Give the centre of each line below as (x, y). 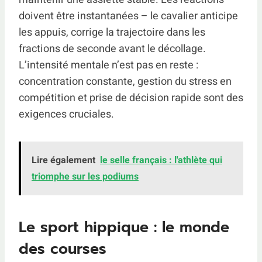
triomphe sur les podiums (85, 176)
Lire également (63, 160)
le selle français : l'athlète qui (161, 160)
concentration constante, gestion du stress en (125, 81)
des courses (63, 249)
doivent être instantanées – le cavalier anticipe (128, 16)
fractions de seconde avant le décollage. (112, 49)
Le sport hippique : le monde (124, 227)
